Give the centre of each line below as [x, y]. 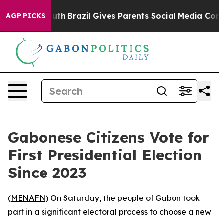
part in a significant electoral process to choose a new [109, 212]
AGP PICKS [26, 16]
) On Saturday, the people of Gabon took [123, 198]
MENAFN [28, 198]
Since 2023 [47, 173]
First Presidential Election [105, 155]
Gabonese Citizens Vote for [109, 137]
